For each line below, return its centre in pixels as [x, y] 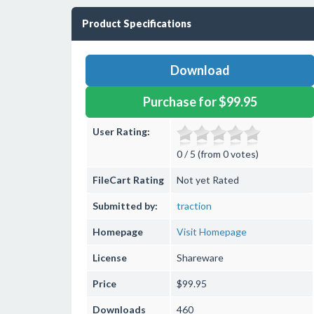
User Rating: [121, 131]
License [110, 258]
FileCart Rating [128, 180]
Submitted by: [125, 206]
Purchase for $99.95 [200, 102]
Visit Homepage [212, 232]
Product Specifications [137, 23]
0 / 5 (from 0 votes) [218, 154]
